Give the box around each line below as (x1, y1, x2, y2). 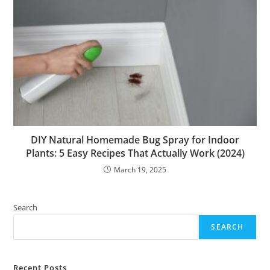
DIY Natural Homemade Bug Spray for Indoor (31, 133, 239, 147)
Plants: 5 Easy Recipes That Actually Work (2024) (25, 146, 245, 160)
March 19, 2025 (114, 165, 166, 175)
